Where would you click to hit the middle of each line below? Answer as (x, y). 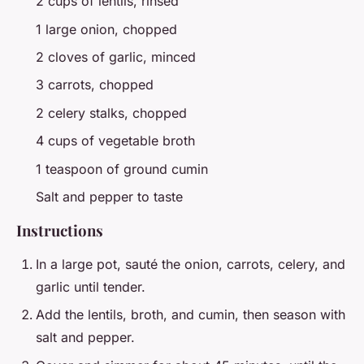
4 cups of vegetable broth (115, 141)
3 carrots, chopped (95, 85)
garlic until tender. (91, 287)
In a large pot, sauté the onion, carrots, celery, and (191, 264)
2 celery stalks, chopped (111, 113)
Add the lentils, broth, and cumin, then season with (191, 315)
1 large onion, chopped (106, 29)
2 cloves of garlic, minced (116, 57)
